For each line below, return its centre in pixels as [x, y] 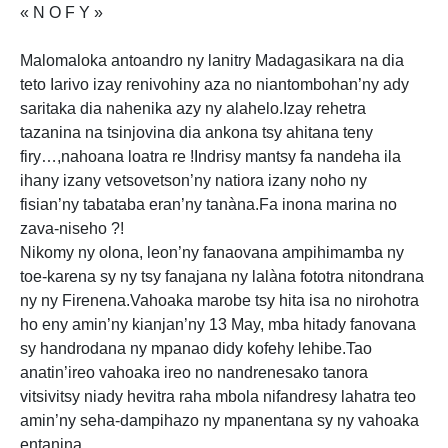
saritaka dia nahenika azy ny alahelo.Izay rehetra [193, 108]
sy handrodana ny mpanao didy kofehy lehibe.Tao [196, 348]
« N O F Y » [61, 12]
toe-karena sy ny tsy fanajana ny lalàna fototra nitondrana [222, 276]
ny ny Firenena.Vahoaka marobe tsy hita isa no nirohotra [219, 300]
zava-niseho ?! [72, 228]
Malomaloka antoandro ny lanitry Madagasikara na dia [212, 60]
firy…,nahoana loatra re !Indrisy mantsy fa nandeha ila [210, 156]
